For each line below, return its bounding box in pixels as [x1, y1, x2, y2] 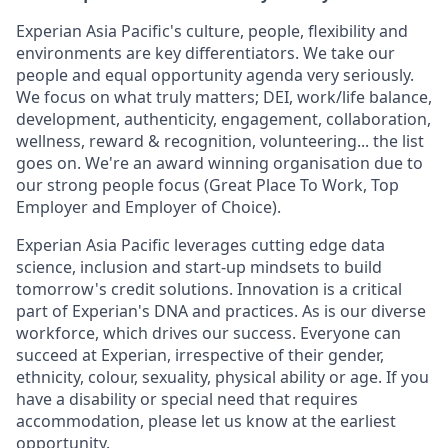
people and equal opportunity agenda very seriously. [16, 64, 414, 87]
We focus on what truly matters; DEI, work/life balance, [16, 86, 432, 109]
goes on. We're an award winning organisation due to [16, 152, 423, 175]
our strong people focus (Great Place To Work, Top [16, 174, 399, 197]
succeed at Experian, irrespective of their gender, [16, 344, 384, 367]
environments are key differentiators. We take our [16, 42, 395, 65]
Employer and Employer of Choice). [16, 196, 281, 219]
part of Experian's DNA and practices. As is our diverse [16, 300, 426, 323]
